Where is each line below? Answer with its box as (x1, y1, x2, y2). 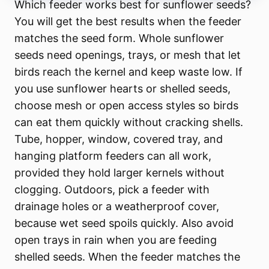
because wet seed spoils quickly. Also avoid (14, 217, 234, 230)
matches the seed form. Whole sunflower (14, 32, 225, 45)
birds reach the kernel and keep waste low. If (14, 65, 243, 79)
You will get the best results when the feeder (14, 15, 242, 28)
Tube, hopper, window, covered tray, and (14, 133, 223, 146)
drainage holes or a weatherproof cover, (14, 200, 220, 213)
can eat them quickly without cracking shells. (14, 116, 244, 129)
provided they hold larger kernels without (14, 166, 225, 180)
